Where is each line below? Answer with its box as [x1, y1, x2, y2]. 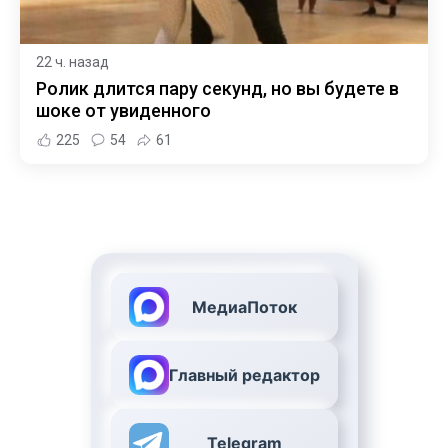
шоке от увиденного [36, 100, 211, 122]
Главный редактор [168, 364, 320, 385]
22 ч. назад [36, 54, 109, 71]
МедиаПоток [191, 296, 297, 317]
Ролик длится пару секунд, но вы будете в [36, 78, 399, 100]
